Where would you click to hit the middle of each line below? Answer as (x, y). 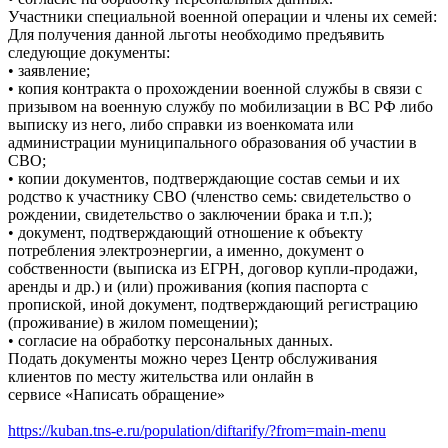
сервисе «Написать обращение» (116, 394)
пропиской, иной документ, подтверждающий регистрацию (213, 304)
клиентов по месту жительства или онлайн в (161, 376)
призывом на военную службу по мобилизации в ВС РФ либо (220, 106)
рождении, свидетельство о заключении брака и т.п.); (190, 214)
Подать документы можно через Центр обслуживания (192, 358)
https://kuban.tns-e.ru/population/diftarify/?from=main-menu (197, 430)
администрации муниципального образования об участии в (212, 142)
